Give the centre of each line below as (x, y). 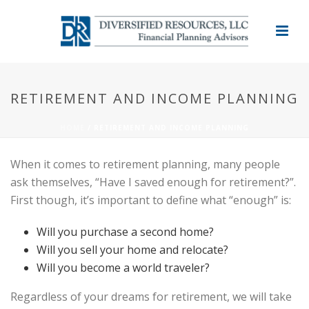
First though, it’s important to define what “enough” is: (151, 200)
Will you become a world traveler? (123, 268)
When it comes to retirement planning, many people (145, 164)
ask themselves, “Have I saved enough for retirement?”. (153, 182)
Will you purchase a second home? (125, 232)
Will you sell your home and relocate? (132, 250)
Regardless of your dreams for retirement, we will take (151, 297)
